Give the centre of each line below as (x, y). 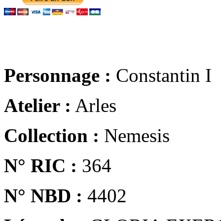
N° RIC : (40, 165)
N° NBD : (43, 195)
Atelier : (37, 105)
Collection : (52, 135)
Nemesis (134, 135)
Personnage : (57, 75)
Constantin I (161, 75)
